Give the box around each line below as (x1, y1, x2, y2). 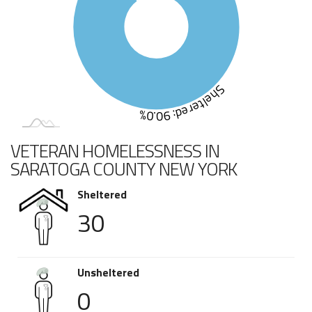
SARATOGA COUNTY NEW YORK (10, 155, 237, 183)
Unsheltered (77, 264, 139, 281)
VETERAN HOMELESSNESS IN (10, 137, 219, 165)
